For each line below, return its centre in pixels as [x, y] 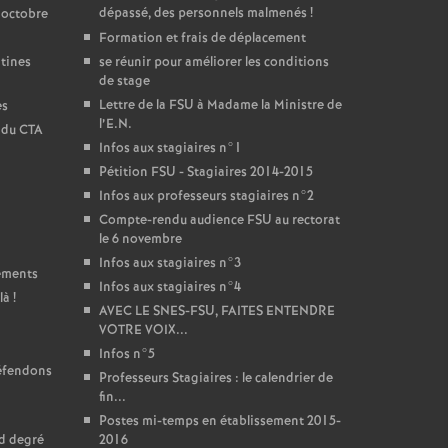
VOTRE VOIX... [143, 330]
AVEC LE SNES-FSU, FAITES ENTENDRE [216, 311]
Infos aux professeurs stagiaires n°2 [206, 196]
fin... [112, 397]
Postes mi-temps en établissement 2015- [219, 421]
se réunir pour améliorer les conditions [213, 62]
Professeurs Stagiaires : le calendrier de [215, 378]
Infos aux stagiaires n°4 [169, 287]
